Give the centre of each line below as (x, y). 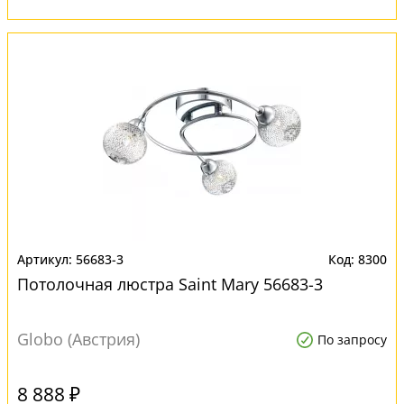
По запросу (352, 340)
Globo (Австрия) (78, 339)
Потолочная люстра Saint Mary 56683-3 (170, 284)
